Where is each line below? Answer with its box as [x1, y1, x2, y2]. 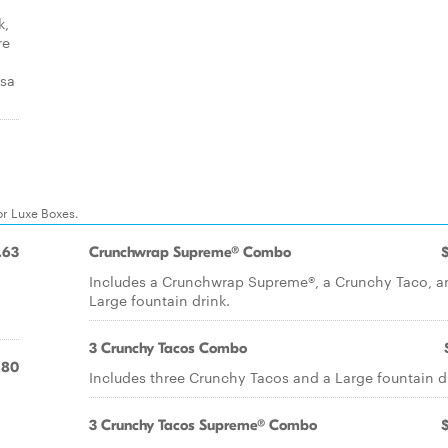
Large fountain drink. [89, 290, 230, 310]
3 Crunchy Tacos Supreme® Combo [89, 416, 317, 434]
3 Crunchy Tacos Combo [89, 339, 247, 357]
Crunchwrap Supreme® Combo [89, 243, 291, 261]
